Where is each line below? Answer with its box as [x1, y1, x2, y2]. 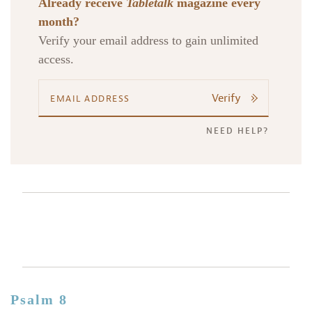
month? [38, 15, 79, 29]
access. [38, 52, 74, 67]
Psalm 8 [10, 292, 68, 308]
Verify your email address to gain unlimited [38, 33, 258, 48]
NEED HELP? [206, 125, 270, 137]
